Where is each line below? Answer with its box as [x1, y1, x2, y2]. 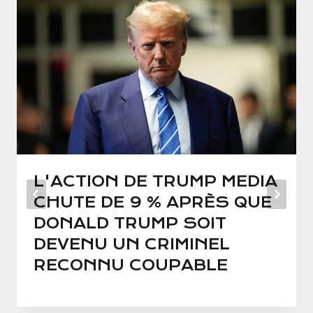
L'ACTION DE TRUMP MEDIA [34, 173, 277, 191]
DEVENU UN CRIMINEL [34, 235, 230, 254]
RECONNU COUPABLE [34, 256, 228, 275]
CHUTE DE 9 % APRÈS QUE [34, 194, 272, 212]
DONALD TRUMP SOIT [34, 214, 226, 233]
